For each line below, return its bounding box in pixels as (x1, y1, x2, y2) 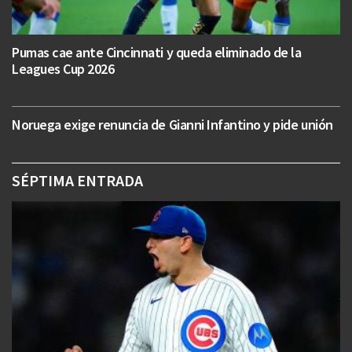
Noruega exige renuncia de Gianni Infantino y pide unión (12, 115, 333, 134)
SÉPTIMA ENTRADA (12, 170, 143, 191)
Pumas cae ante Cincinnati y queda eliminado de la (12, 43, 302, 62)
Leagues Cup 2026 (12, 60, 115, 79)
